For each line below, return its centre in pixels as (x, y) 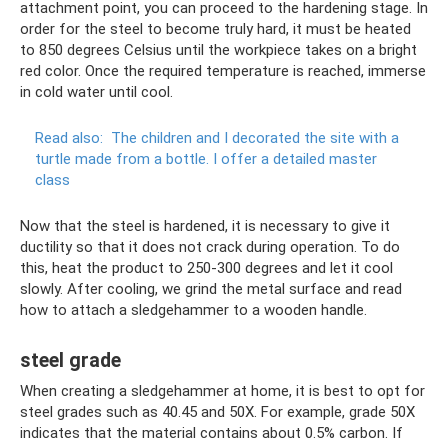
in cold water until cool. (96, 92)
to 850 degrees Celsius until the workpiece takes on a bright (218, 50)
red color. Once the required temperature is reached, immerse (223, 71)
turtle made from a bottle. (122, 159)
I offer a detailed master (295, 159)
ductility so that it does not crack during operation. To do (210, 247)
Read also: (69, 138)
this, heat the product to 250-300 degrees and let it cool (206, 268)
